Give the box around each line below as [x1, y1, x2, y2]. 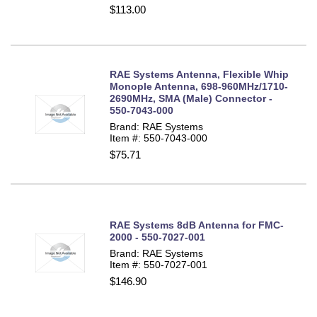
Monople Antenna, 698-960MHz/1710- [110, 80, 288, 92]
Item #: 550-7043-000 [110, 132, 207, 144]
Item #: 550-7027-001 [110, 258, 207, 270]
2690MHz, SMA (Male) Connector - [110, 92, 272, 104]
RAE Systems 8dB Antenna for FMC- [110, 219, 284, 231]
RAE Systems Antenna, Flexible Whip [110, 68, 289, 80]
